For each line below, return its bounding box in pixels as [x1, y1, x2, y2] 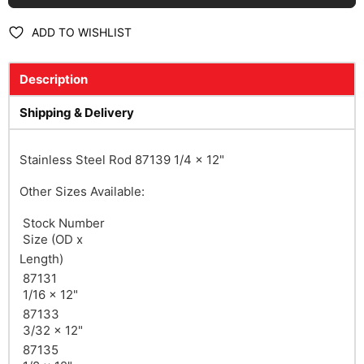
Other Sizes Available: [19, 184, 145, 200]
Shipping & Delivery [19, 105, 134, 121]
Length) [19, 251, 63, 267]
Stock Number [19, 215, 105, 232]
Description [19, 71, 88, 88]
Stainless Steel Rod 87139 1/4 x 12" [19, 152, 224, 168]
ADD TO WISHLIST [32, 25, 132, 40]
